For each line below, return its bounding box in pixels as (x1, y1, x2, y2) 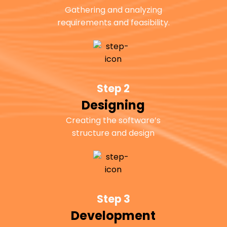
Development (71, 207, 156, 224)
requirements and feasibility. (57, 16, 170, 28)
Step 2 (97, 81, 130, 96)
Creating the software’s (66, 115, 161, 127)
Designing (82, 97, 145, 114)
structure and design (72, 127, 155, 139)
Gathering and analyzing (64, 4, 162, 16)
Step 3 (96, 192, 130, 207)
